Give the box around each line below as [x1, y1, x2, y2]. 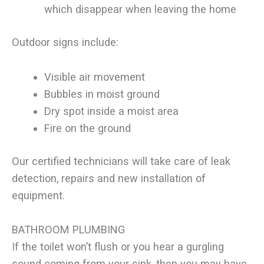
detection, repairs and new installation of [12, 171, 206, 184]
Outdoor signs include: [12, 36, 118, 49]
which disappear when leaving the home [44, 3, 236, 16]
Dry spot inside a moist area [44, 104, 179, 117]
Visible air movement [44, 70, 145, 83]
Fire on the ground [44, 121, 131, 134]
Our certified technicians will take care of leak [12, 154, 230, 167]
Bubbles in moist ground [44, 87, 160, 100]
